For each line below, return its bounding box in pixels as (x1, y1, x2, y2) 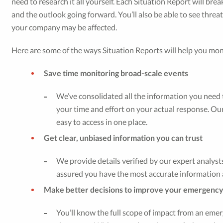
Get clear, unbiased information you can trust (44, 133, 203, 142)
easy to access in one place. (56, 117, 148, 126)
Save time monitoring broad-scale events (44, 68, 189, 78)
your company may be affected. (11, 22, 117, 32)
